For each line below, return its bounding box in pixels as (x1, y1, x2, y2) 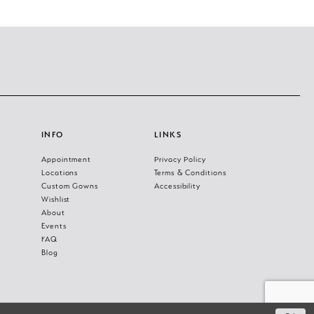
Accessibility (153, 182, 201, 191)
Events (41, 221, 67, 231)
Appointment (41, 155, 92, 164)
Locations (41, 168, 78, 177)
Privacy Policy (153, 155, 207, 164)
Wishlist (41, 195, 71, 204)
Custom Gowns (41, 182, 99, 191)
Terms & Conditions (153, 168, 226, 177)
